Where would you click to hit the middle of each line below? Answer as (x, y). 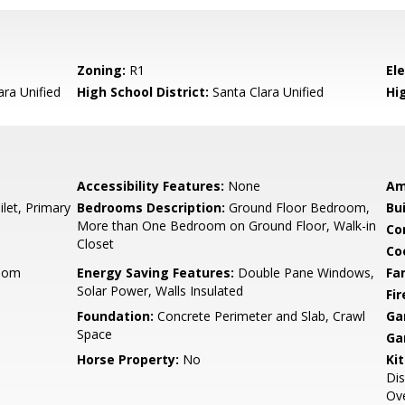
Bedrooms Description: (151, 207)
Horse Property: (128, 359)
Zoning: (102, 70)
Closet (96, 244)
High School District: (143, 92)
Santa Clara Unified (267, 92)
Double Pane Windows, (305, 273)
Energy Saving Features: (156, 273)
